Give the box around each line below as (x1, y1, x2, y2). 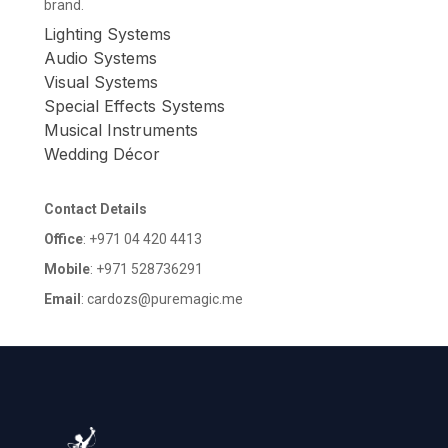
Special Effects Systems (44, 96, 225, 116)
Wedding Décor (44, 144, 160, 164)
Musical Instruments (44, 120, 198, 140)
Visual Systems (44, 72, 158, 92)
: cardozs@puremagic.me (81, 291, 243, 307)
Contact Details (44, 201, 147, 217)
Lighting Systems (44, 24, 171, 44)
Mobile (44, 261, 90, 277)
